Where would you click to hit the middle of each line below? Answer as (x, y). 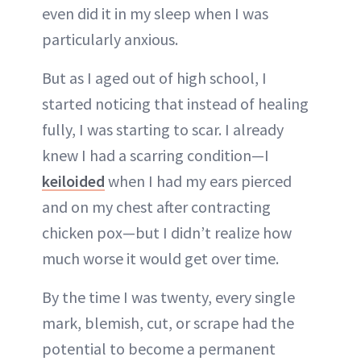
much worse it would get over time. (160, 259)
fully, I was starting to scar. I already (163, 130)
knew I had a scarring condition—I (156, 156)
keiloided (73, 181)
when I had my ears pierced (198, 181)
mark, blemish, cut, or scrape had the (168, 323)
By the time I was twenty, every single (168, 297)
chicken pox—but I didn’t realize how (167, 233)
